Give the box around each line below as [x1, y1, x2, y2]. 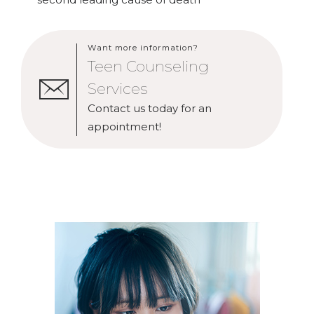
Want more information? [87, 42, 198, 53]
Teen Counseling [87, 56, 209, 75]
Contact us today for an [87, 101, 212, 115]
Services [87, 78, 148, 97]
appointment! [87, 119, 161, 133]
